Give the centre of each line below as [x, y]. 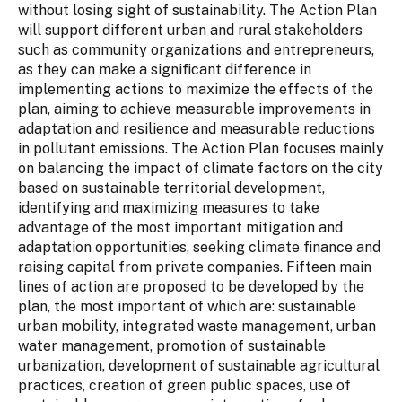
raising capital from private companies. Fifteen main [195, 267]
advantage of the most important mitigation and [180, 227]
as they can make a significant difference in [165, 69]
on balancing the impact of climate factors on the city [201, 168]
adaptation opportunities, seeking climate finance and [199, 247]
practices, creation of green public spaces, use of [184, 385]
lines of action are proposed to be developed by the [191, 286]
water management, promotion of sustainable [172, 345]
